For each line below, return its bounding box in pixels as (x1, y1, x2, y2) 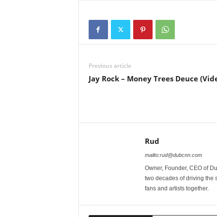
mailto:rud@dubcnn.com (144, 152, 202, 158)
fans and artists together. (144, 185, 209, 192)
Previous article (88, 62, 131, 70)
